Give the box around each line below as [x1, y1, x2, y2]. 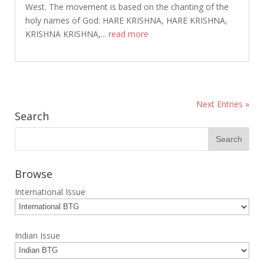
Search [14, 108, 49, 123]
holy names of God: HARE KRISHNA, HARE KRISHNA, [25, 14, 227, 26]
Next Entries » [196, 98, 250, 110]
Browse [14, 166, 52, 181]
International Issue [14, 186, 85, 197]
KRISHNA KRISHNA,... [25, 28, 108, 39]
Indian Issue [14, 229, 60, 241]
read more [108, 28, 148, 39]
